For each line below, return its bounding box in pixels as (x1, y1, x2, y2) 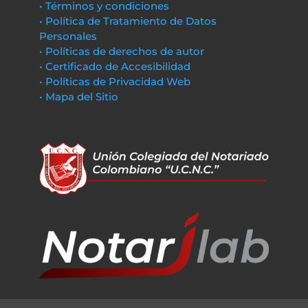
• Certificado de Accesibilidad (38, 60, 190, 73)
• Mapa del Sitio (38, 90, 121, 103)
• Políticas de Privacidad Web (38, 75, 190, 88)
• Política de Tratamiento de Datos (38, 14, 217, 27)
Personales (38, 30, 97, 43)
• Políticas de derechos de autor (38, 45, 204, 58)
